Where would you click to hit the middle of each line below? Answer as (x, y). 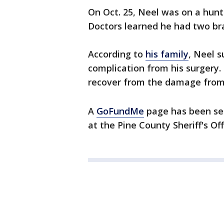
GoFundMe (120, 111)
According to (117, 54)
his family (167, 54)
